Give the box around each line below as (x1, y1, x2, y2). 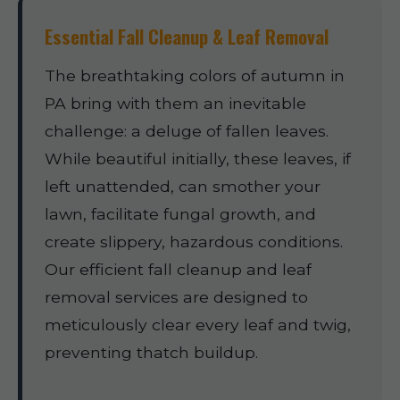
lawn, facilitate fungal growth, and (45, 204, 316, 223)
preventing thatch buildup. (45, 343, 258, 362)
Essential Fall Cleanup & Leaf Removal (45, 22, 329, 50)
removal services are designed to (45, 287, 308, 306)
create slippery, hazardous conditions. (45, 232, 343, 251)
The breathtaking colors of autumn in (45, 66, 345, 85)
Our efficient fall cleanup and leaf (45, 260, 312, 279)
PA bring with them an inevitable (45, 94, 306, 112)
